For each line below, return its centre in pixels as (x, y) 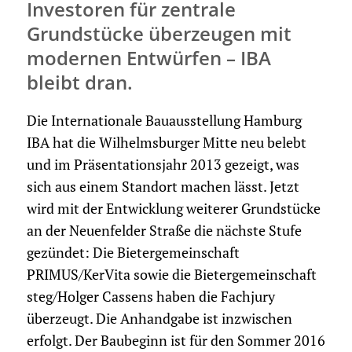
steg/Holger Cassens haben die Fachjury (150, 297)
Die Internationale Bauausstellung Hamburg (164, 121)
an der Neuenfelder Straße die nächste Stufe (164, 231)
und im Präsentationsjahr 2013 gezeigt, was (163, 165)
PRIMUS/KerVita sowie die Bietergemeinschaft (171, 275)
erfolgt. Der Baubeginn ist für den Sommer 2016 (176, 341)
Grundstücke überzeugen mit (159, 34)
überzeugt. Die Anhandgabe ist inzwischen (159, 319)
